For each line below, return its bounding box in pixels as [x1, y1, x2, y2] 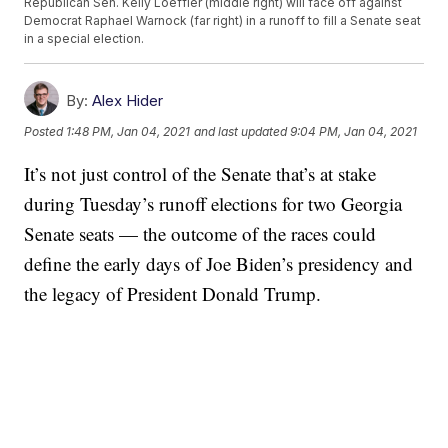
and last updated [194, 124, 288, 140]
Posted [24, 124, 67, 140]
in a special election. [24, 31, 145, 47]
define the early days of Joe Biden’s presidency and [24, 251, 414, 277]
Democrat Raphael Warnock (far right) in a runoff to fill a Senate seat [24, 13, 422, 29]
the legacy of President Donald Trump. [24, 281, 322, 307]
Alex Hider [92, 91, 164, 111]
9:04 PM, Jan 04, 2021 [290, 124, 418, 140]
